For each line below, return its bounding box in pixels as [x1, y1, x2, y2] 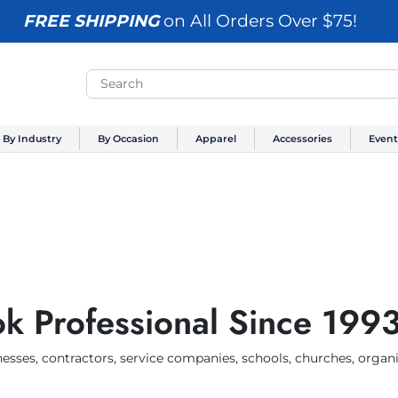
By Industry [2, 132, 61, 146]
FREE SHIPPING [22, 11, 159, 31]
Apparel [195, 132, 236, 146]
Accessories [272, 132, 332, 146]
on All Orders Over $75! [158, 11, 357, 31]
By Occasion [97, 132, 159, 146]
